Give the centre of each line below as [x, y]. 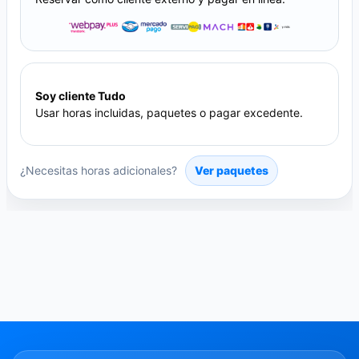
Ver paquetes [232, 171]
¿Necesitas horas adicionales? [100, 171]
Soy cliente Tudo [81, 96]
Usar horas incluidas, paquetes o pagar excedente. [169, 113]
